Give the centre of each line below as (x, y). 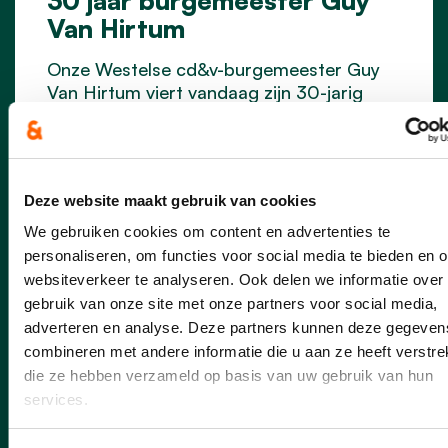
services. (55, 399)
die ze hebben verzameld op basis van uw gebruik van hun (228, 375)
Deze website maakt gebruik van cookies (169, 200)
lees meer (143, 179)
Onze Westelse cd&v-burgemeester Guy (213, 68)
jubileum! (84, 114)
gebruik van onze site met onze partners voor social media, (230, 303)
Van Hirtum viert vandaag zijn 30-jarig (205, 91)
